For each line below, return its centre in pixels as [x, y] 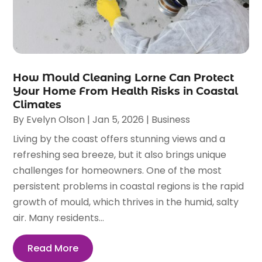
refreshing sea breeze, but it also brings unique [120, 155]
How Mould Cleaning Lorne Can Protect [124, 78]
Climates [37, 105]
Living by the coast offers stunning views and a [119, 139]
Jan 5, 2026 [118, 120]
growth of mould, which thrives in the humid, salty [126, 202]
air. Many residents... [59, 218]
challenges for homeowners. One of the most [118, 171]
